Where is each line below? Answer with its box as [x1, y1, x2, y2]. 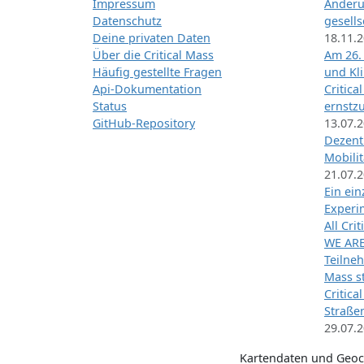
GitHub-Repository [93, 115, 195, 131]
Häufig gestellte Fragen [93, 64, 222, 80]
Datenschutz [93, 13, 162, 28]
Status [93, 98, 127, 114]
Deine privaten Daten [93, 30, 210, 45]
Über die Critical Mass [93, 47, 214, 63]
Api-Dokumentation [93, 81, 201, 97]
